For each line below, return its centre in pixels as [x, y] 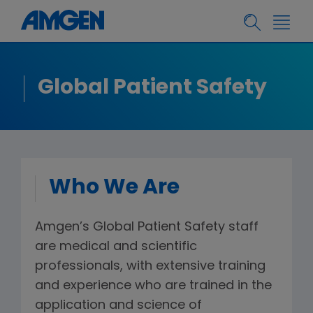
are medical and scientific [116, 247]
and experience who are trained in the [153, 286]
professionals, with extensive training [150, 267]
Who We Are [114, 188]
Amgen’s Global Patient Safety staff [147, 227]
